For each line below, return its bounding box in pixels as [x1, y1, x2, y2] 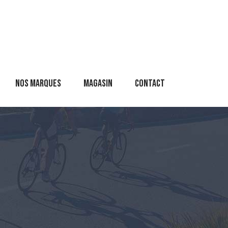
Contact [135, 77, 165, 90]
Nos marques [15, 77, 61, 90]
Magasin [83, 77, 112, 90]
